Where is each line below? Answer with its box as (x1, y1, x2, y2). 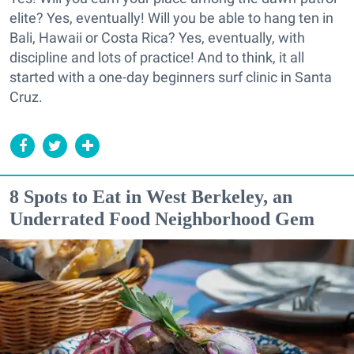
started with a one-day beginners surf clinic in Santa (9, 69, 332, 85)
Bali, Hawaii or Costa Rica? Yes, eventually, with (9, 29, 305, 46)
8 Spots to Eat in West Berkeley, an (9, 186, 292, 207)
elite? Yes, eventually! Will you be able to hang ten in (9, 9, 333, 26)
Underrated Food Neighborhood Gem (9, 209, 314, 229)
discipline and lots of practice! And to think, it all (9, 49, 304, 66)
